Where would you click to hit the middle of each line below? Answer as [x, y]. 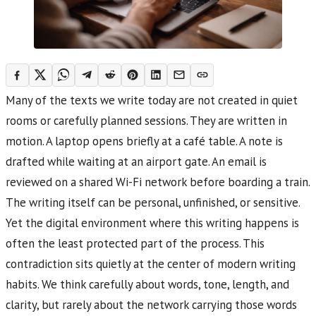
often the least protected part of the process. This [135, 244]
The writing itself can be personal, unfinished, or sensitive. [153, 203]
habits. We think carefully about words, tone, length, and [147, 285]
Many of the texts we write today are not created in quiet [152, 101]
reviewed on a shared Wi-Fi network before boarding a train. [158, 182]
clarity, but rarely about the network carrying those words [151, 305]
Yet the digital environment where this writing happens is [152, 223]
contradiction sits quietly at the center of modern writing [151, 264]
